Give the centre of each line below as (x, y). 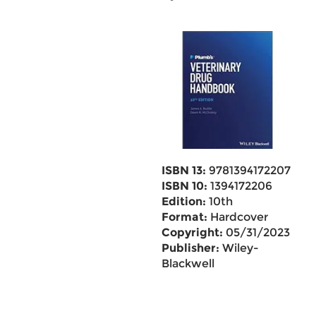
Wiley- (239, 248)
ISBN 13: (183, 170)
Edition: (183, 201)
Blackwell (188, 263)
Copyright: (192, 232)
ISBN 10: (184, 186)
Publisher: (190, 248)
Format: (184, 217)
